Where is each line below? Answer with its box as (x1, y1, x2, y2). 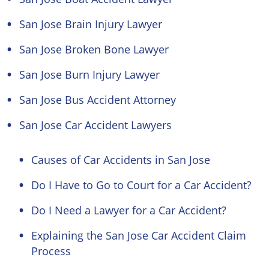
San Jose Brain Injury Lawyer (19, 17, 162, 31)
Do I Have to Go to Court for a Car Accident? (31, 178, 252, 192)
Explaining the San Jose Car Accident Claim (31, 228, 246, 243)
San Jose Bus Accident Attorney (19, 92, 176, 107)
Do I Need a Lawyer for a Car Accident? (31, 203, 226, 217)
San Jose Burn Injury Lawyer (19, 67, 160, 82)
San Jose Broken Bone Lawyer (19, 42, 169, 56)
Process (31, 244, 71, 258)
